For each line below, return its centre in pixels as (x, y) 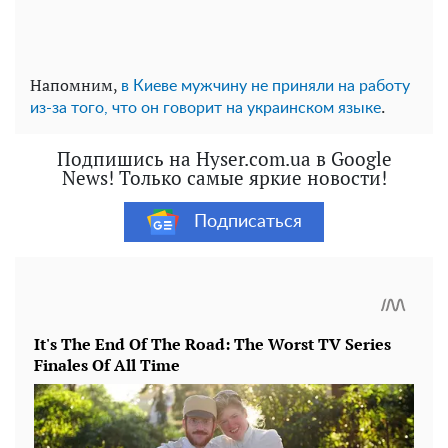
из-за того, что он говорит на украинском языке (205, 108)
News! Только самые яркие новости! (224, 178)
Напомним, (75, 85)
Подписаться (247, 221)
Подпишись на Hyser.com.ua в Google (224, 159)
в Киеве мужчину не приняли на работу (265, 86)
